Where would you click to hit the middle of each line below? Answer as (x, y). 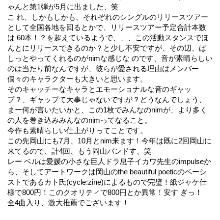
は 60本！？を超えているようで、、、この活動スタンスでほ (108, 37)
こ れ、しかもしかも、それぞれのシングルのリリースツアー (108, 17)
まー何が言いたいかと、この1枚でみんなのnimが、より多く (107, 110)
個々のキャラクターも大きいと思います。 (77, 79)
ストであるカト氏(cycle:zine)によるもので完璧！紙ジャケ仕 (107, 182)
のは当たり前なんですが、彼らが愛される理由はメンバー (103, 68)
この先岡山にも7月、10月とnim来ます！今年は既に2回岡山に (110, 140)
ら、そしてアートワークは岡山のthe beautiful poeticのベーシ (107, 171)
